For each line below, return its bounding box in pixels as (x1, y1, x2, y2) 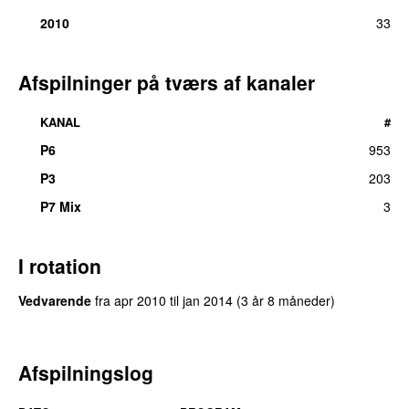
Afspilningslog (18, 358, 153, 386)
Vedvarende (18, 290, 91, 309)
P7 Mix (40, 196, 81, 215)
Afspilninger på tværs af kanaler (18, 68, 315, 96)
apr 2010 (114, 290, 166, 309)
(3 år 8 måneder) (236, 290, 335, 309)
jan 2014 (183, 290, 233, 309)
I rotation (18, 251, 101, 279)
